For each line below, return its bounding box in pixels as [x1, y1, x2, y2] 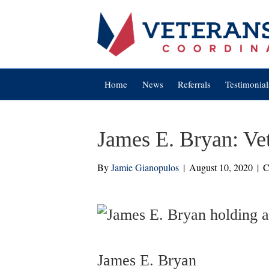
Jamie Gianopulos [111, 161, 179, 174]
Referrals [177, 78, 211, 90]
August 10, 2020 [189, 161, 253, 174]
